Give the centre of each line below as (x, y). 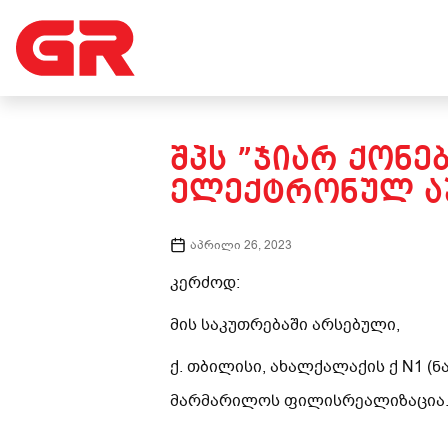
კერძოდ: (205, 283)
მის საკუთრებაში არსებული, (285, 325)
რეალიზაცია (393, 401)
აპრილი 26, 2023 (241, 245)
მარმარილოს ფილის (256, 401)
